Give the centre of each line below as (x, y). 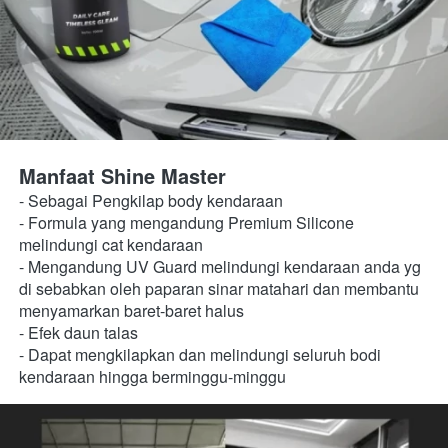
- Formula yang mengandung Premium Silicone (186, 222)
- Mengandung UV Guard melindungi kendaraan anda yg (220, 266)
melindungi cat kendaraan (113, 244)
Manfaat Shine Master (122, 175)
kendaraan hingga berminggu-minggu (152, 376)
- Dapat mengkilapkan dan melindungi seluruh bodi (200, 354)
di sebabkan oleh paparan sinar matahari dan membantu (219, 288)
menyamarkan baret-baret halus (133, 310)
